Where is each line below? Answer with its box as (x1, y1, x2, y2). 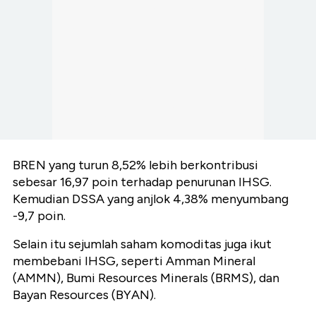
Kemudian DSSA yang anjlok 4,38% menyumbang (13, 191, 288, 207)
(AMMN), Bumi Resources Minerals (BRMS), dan (13, 270, 279, 286)
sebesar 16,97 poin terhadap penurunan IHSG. (13, 174, 272, 190)
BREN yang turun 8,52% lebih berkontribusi (13, 157, 258, 174)
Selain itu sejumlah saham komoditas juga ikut (13, 236, 272, 253)
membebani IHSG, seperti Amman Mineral (13, 253, 255, 269)
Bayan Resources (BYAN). (13, 287, 156, 303)
